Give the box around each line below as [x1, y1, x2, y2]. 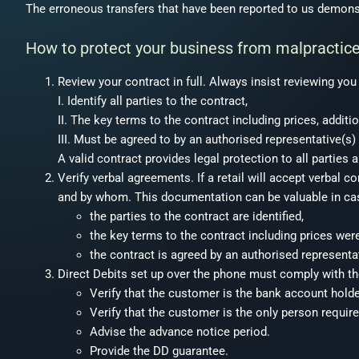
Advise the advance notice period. [90, 324, 270, 339]
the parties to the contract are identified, [90, 208, 304, 224]
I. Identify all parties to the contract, [58, 93, 248, 108]
